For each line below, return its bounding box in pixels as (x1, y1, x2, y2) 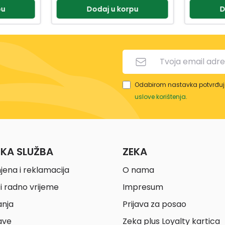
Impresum (123, 181, 163, 193)
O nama (123, 164, 154, 176)
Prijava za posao (123, 198, 186, 210)
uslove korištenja (135, 92, 186, 101)
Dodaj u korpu (86, 4, 139, 15)
